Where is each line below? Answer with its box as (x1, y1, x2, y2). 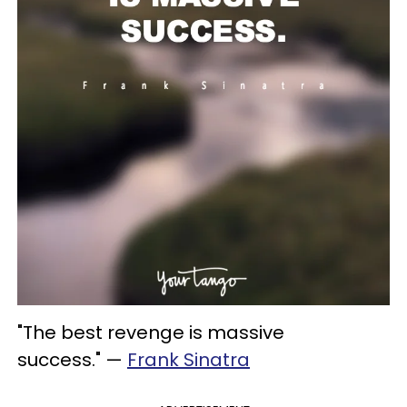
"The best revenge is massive (17, 320, 284, 346)
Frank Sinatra (127, 347, 250, 373)
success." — (17, 347, 127, 373)
